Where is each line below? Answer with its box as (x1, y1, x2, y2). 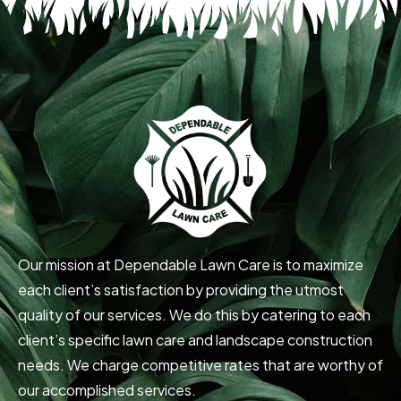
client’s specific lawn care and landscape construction (18, 330, 372, 350)
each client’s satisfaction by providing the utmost (18, 280, 344, 300)
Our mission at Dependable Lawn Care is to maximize (18, 255, 363, 275)
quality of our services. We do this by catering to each (18, 305, 371, 325)
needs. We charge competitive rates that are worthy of (18, 355, 383, 375)
